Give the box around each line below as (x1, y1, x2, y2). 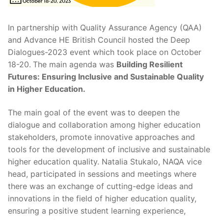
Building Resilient (116, 59, 183, 70)
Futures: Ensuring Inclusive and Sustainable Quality (8, 72, 204, 82)
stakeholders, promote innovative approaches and (8, 132, 195, 142)
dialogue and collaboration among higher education (8, 119, 200, 130)
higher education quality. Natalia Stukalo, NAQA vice (8, 156, 202, 166)
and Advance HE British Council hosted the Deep (8, 35, 190, 45)
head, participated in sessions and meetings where (8, 168, 196, 179)
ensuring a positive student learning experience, (8, 205, 186, 216)
